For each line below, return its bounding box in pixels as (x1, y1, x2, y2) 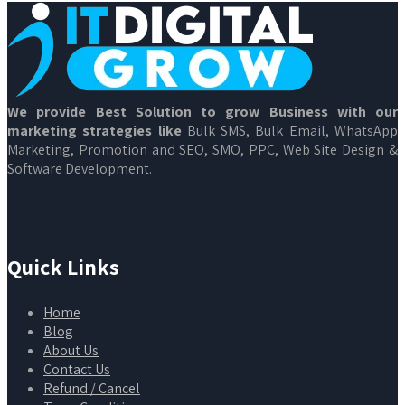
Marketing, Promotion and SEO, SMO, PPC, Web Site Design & (7, 139, 398, 159)
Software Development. (7, 158, 152, 178)
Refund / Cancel (43, 378, 140, 398)
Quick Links (7, 251, 119, 281)
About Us (43, 340, 99, 360)
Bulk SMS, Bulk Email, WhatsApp (186, 120, 399, 140)
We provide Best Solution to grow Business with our (7, 101, 398, 121)
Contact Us (43, 359, 110, 379)
